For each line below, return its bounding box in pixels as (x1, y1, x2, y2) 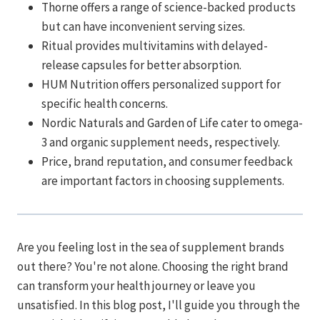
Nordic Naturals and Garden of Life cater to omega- (41, 114, 303, 131)
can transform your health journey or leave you (17, 277, 256, 294)
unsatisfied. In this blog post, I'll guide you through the (17, 296, 300, 313)
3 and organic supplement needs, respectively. (41, 134, 280, 150)
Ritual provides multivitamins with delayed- (41, 37, 268, 54)
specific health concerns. (41, 95, 168, 111)
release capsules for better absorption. (41, 56, 241, 73)
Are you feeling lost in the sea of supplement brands (17, 239, 284, 255)
